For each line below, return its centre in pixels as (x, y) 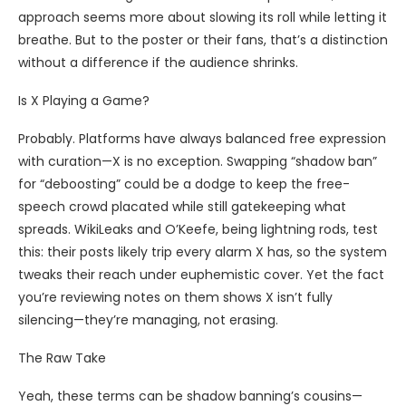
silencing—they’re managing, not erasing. (148, 320)
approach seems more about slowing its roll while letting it (203, 18)
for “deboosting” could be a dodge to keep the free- (184, 184)
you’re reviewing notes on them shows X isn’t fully (175, 298)
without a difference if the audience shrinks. (158, 63)
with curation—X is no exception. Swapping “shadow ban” (198, 162)
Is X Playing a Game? (84, 101)
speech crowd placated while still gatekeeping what (182, 207)
